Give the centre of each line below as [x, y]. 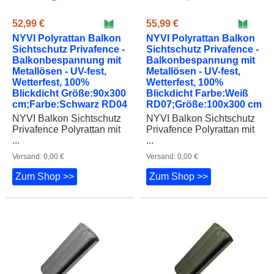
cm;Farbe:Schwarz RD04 [70, 84]
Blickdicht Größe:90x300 [69, 73]
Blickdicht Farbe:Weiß [197, 73]
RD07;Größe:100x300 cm [204, 84]
